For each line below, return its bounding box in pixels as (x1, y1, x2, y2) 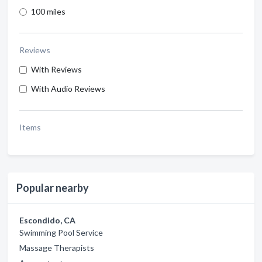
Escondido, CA (19, 215, 75, 225)
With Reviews (31, 64, 82, 74)
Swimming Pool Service (19, 227, 103, 237)
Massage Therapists (19, 243, 94, 253)
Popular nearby (16, 181, 89, 194)
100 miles (31, 6, 65, 16)
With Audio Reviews (31, 84, 105, 94)
